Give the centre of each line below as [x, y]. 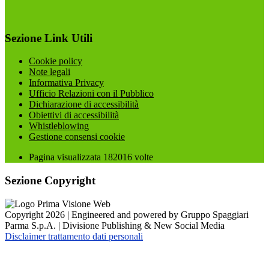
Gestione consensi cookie [77, 137]
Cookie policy [56, 61]
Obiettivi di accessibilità [74, 115]
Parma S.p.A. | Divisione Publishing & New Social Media [115, 225]
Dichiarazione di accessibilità [84, 104]
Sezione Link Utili [49, 38]
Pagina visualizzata [66, 157]
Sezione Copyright [50, 181]
